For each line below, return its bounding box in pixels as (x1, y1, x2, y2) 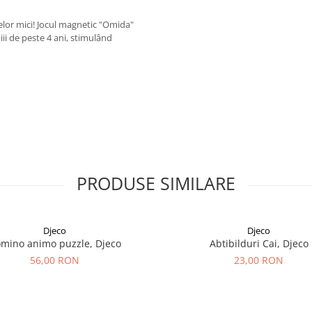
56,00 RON (30, 253, 79, 267)
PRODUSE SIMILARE (77, 171, 235, 195)
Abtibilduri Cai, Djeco (209, 236, 309, 250)
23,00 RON (234, 253, 283, 267)
